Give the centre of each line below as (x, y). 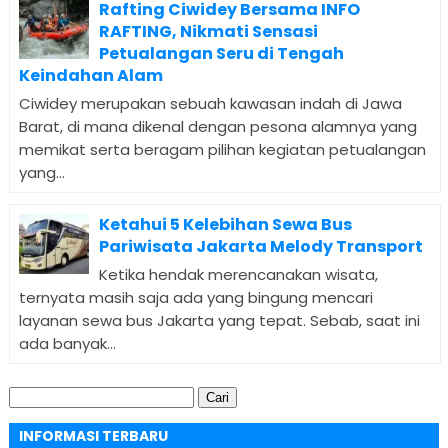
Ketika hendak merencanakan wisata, (238, 274)
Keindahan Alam (90, 75)
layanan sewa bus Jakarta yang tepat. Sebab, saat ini (219, 320)
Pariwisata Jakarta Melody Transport (260, 246)
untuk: (29, 419)
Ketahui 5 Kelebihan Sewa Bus (225, 224)
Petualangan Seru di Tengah (221, 53)
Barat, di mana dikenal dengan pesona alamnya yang (217, 126)
